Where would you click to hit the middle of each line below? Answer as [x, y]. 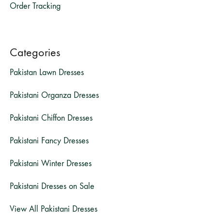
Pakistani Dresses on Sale [52, 186]
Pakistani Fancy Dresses [49, 140]
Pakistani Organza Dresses [54, 95]
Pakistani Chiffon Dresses [51, 118]
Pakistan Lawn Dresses [47, 72]
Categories [35, 52]
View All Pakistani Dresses [54, 209]
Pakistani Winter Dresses [51, 163]
